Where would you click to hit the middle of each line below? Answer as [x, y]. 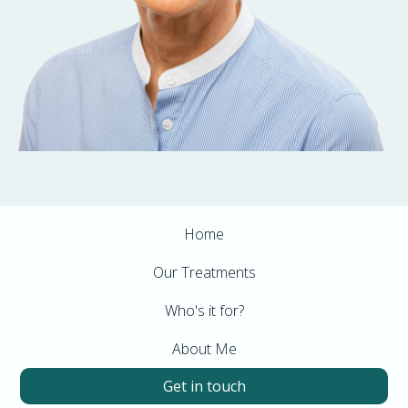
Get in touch [204, 386]
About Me [204, 348]
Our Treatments [204, 272]
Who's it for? [204, 310]
